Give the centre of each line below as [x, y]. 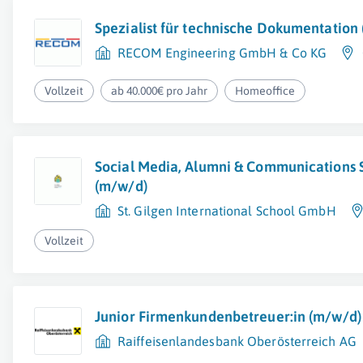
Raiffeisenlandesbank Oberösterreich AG [237, 341]
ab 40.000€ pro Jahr [160, 91]
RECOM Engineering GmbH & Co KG [222, 53]
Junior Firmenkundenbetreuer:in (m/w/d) [228, 316]
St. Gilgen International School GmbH [227, 211]
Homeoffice [265, 91]
